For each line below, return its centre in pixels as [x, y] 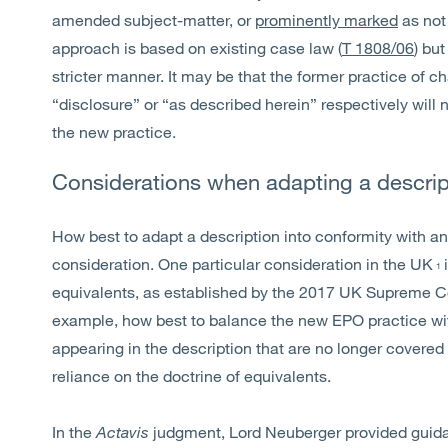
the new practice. [114, 131]
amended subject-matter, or [151, 19]
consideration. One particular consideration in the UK [242, 263]
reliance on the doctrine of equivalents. [191, 375]
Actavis [124, 431]
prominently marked [326, 19]
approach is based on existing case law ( [197, 47]
